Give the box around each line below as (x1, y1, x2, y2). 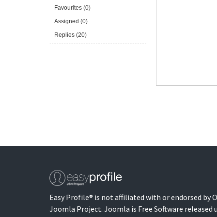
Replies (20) (54, 31, 87, 38)
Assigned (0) (54, 18, 88, 25)
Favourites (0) (54, 4, 91, 11)
